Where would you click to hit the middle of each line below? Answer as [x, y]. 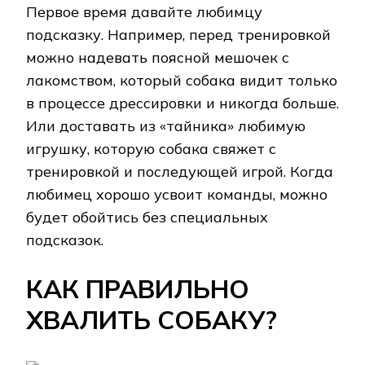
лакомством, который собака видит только [182, 81]
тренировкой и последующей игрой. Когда [180, 172]
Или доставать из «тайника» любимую [166, 126]
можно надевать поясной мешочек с [158, 58]
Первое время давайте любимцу [144, 12]
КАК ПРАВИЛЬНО [138, 289]
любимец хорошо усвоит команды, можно [177, 195]
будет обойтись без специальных [147, 218]
